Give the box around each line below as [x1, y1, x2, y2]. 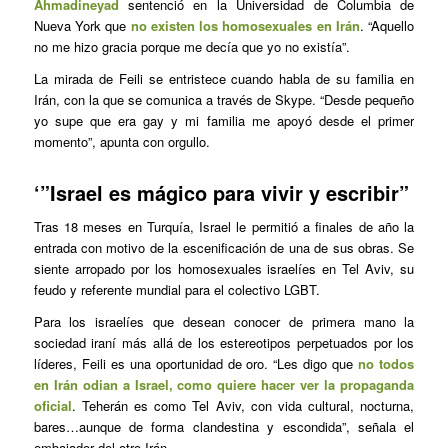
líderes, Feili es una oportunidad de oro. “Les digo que [33, 353, 359, 373]
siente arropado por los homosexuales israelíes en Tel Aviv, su [33, 258, 415, 278]
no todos [358, 353, 415, 373]
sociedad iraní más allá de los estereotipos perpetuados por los [33, 332, 415, 352]
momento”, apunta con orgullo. [33, 132, 210, 152]
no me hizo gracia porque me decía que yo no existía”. [33, 37, 350, 57]
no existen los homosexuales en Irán [130, 16, 361, 36]
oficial [33, 395, 72, 415]
